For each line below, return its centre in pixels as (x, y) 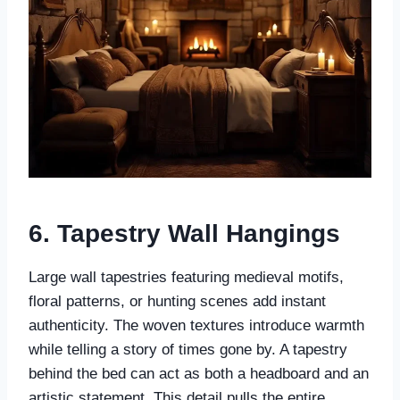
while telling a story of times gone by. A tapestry (188, 350)
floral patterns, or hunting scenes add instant (177, 302)
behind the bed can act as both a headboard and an (199, 374)
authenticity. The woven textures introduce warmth (196, 326)
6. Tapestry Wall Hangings (184, 234)
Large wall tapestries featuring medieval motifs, (186, 278)
